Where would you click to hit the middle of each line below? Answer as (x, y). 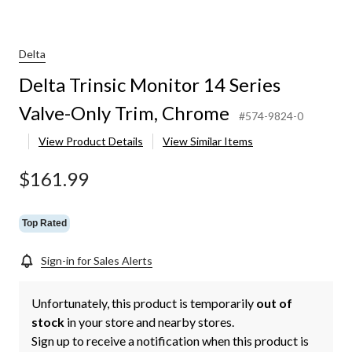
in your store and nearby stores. (149, 322)
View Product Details (91, 141)
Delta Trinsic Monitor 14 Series (150, 85)
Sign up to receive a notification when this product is (170, 341)
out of (274, 303)
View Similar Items (208, 141)
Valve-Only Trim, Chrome (124, 113)
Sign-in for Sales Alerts (97, 261)
